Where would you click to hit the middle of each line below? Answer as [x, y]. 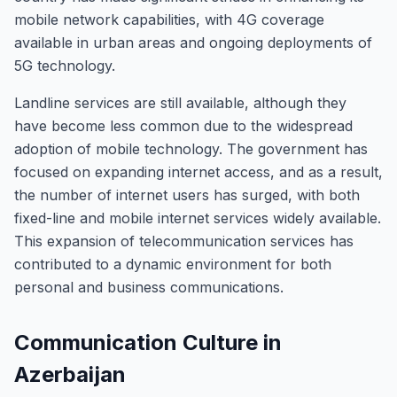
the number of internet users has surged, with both [187, 195]
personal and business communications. [149, 287]
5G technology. [65, 66]
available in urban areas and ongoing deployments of [193, 43]
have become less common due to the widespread [183, 126]
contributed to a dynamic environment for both [173, 264]
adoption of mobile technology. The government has [191, 149]
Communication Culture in [148, 343]
